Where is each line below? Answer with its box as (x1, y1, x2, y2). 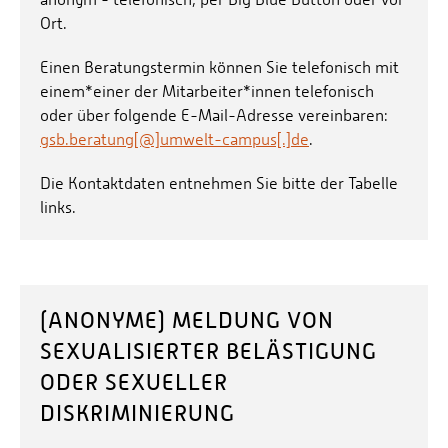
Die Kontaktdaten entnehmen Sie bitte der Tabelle (40, 173, 398, 193)
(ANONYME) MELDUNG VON (40, 307, 334, 333)
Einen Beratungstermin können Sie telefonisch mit (40, 57, 399, 77)
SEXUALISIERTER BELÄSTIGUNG (40, 338, 377, 364)
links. (40, 197, 76, 217)
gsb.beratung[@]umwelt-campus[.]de (40, 129, 309, 149)
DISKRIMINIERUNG (40, 400, 235, 426)
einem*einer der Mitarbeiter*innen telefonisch (40, 81, 374, 101)
